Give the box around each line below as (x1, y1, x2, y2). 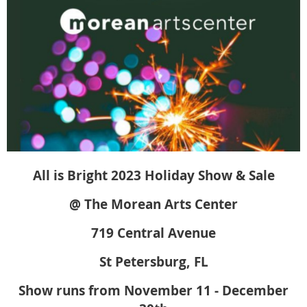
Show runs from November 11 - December (19, 281, 288, 299)
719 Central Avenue (91, 223, 216, 242)
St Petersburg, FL (99, 252, 208, 271)
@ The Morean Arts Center (69, 195, 238, 213)
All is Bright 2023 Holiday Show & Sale (32, 166, 275, 184)
